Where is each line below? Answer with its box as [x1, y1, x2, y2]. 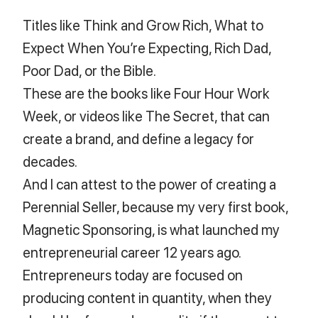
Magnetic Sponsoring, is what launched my [23, 219, 280, 239]
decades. [23, 151, 78, 171]
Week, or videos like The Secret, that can [23, 106, 270, 126]
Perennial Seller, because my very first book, [23, 197, 289, 216]
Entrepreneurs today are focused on [23, 265, 243, 285]
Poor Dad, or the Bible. [23, 60, 157, 80]
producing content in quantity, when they [23, 287, 273, 307]
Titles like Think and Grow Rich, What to [23, 15, 264, 35]
